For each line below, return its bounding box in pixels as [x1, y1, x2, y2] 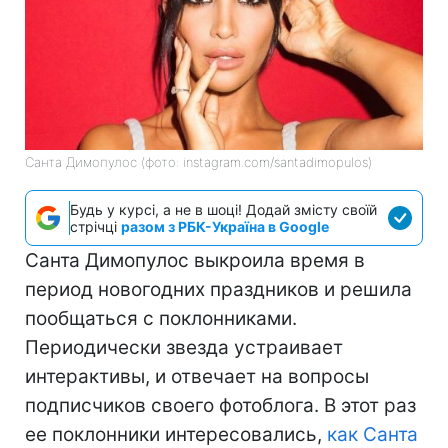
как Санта [327, 422, 418, 446]
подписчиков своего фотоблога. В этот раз [25, 393, 416, 417]
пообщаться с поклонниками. [25, 306, 297, 330]
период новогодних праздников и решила [25, 277, 412, 301]
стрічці [70, 217, 121, 235]
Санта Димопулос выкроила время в [25, 248, 365, 272]
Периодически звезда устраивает [25, 335, 343, 359]
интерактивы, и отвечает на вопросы [25, 364, 369, 388]
